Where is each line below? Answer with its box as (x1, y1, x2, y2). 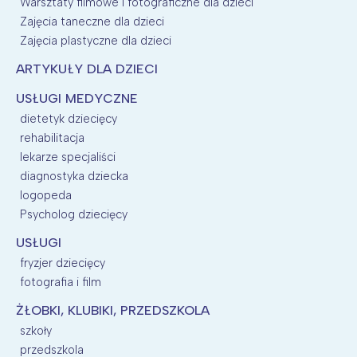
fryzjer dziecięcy (20, 255, 105, 270)
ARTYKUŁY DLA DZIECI (16, 61, 158, 76)
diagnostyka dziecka (20, 168, 128, 183)
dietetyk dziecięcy (20, 111, 117, 126)
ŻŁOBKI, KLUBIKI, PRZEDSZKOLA (16, 302, 210, 318)
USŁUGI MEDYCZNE (16, 90, 138, 106)
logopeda (20, 187, 72, 202)
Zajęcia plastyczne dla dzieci (20, 33, 171, 48)
